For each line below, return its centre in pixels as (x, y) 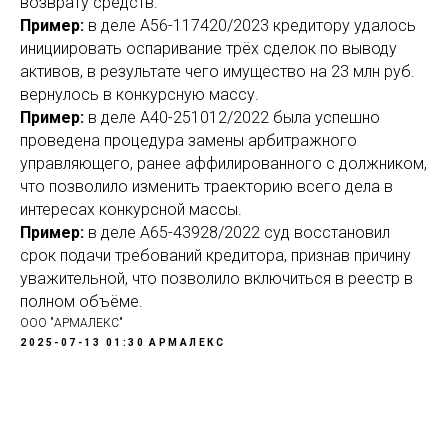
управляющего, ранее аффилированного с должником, (223, 163)
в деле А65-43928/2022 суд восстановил (237, 232)
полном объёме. (81, 301)
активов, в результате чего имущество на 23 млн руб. (217, 71)
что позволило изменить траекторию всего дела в (206, 186)
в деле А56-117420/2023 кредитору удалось (250, 25)
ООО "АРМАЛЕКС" (71, 323)
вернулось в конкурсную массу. (139, 94)
